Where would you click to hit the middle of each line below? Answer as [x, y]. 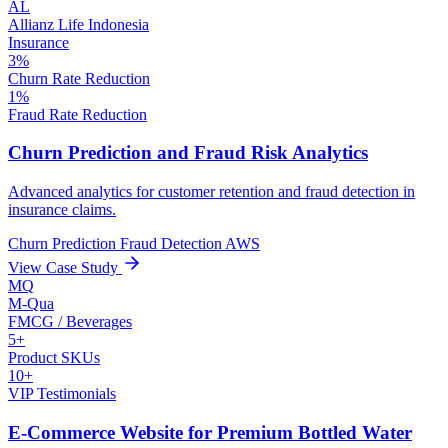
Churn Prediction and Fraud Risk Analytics [188, 153]
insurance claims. [62, 209]
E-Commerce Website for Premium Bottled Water [210, 432]
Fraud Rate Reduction [77, 114]
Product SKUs [54, 357]
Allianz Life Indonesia [78, 24]
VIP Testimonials [62, 393]
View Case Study [65, 267]
